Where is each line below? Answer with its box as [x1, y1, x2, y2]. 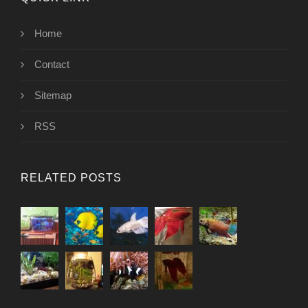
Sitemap [34, 89, 71, 101]
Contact [34, 58, 69, 70]
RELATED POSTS [21, 171, 122, 184]
